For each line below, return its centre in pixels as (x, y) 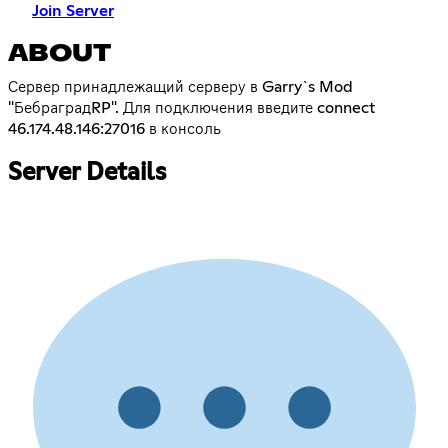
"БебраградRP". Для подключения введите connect (191, 108)
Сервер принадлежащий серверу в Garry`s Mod (180, 87)
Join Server (73, 10)
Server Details (87, 173)
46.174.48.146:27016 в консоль (114, 129)
